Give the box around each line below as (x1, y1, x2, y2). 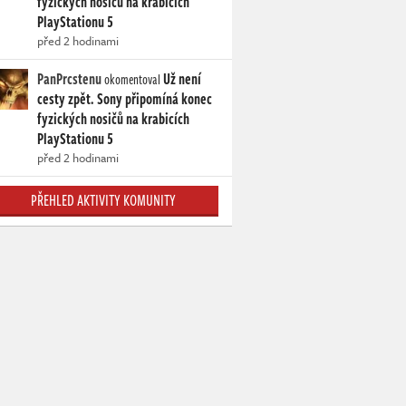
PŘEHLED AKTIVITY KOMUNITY (30, 189, 176, 212)
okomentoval (101, 70, 163, 90)
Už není (163, 68, 201, 91)
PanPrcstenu (37, 68, 101, 91)
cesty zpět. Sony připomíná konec (37, 88, 212, 111)
